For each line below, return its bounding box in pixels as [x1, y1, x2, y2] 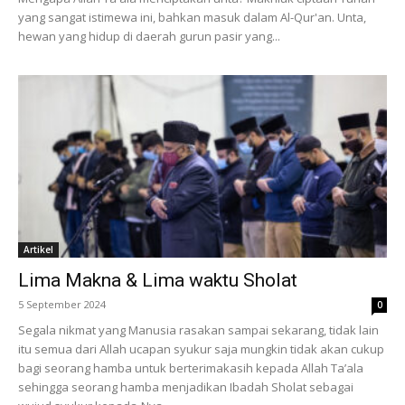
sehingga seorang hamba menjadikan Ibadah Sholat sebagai [18, 378, 353, 395]
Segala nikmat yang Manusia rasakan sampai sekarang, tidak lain [18, 321, 379, 338]
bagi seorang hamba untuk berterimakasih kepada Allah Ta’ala [18, 359, 363, 376]
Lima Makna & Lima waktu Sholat [18, 268, 297, 291]
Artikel [24, 242, 53, 256]
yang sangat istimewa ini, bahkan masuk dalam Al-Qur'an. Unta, [18, 9, 366, 26]
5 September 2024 [18, 297, 106, 311]
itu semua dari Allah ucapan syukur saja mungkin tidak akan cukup [18, 340, 384, 357]
